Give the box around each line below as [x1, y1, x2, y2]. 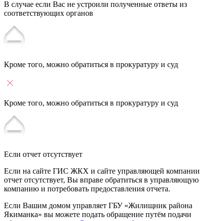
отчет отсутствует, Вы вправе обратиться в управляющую [4, 175, 199, 184]
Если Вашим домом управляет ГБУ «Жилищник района [4, 201, 192, 210]
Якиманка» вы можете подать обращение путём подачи [4, 210, 191, 219]
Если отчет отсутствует [4, 149, 82, 158]
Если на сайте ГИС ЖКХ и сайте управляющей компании [4, 166, 200, 175]
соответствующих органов [4, 8, 93, 17]
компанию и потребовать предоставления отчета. [4, 184, 170, 193]
